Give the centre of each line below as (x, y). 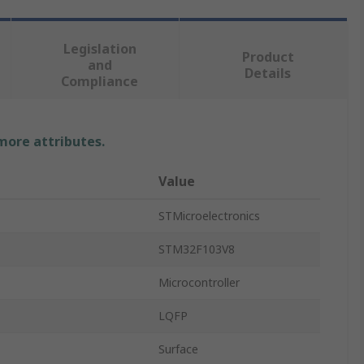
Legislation (100, 49)
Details (268, 73)
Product (268, 57)
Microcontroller (199, 282)
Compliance (100, 81)
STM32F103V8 (197, 249)
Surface (178, 349)
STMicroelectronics (209, 216)
